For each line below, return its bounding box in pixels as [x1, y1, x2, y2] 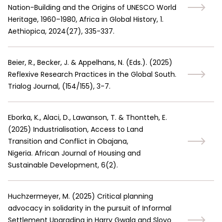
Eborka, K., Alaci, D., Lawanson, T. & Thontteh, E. [8, 112, 167, 122]
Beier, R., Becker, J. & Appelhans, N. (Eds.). [8, 57, 147, 67]
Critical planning [97, 191, 153, 201]
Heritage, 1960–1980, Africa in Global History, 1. [8, 14, 164, 24]
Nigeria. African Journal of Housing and [8, 148, 141, 158]
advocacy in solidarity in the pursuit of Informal [8, 203, 171, 213]
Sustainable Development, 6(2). [8, 160, 118, 170]
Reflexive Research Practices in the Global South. [8, 69, 176, 79]
